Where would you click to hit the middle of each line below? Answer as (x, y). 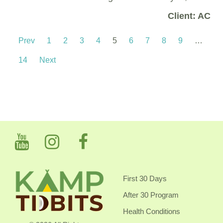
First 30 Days (145, 178)
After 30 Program (151, 195)
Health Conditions (152, 211)
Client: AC (189, 16)
